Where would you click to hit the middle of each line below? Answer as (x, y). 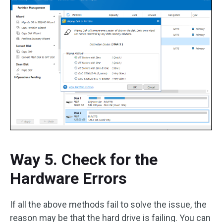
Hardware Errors (68, 179)
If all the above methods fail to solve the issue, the (108, 205)
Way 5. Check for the (84, 160)
